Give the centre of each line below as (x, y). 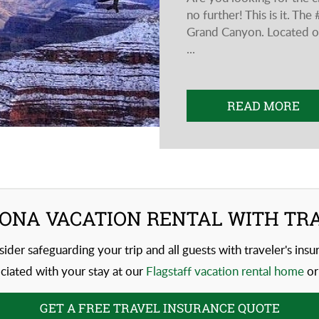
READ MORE (264, 105)
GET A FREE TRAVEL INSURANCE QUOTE (159, 308)
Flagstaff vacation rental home (225, 271)
